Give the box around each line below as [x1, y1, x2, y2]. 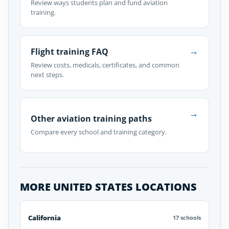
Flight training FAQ [31, 45, 108, 57]
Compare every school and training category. [31, 127, 167, 136]
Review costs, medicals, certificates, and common [31, 60, 179, 70]
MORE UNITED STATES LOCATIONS [20, 180, 197, 194]
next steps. [31, 70, 64, 79]
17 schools [173, 214, 201, 221]
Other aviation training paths [31, 113, 152, 124]
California [28, 213, 61, 222]
